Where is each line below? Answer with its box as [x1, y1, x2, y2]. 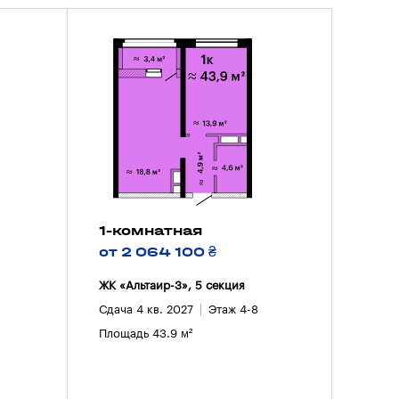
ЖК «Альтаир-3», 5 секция [98, 279, 245, 291]
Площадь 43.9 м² [98, 327, 192, 339]
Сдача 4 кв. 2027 [98, 303, 193, 315]
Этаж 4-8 [208, 303, 258, 315]
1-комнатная [98, 221, 202, 239]
